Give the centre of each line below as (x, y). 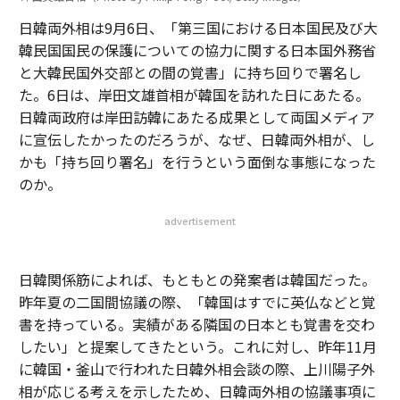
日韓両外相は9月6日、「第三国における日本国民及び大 (198, 28)
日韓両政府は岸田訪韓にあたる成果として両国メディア (196, 117)
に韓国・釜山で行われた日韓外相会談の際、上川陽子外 (196, 369)
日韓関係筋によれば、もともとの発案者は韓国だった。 (197, 279)
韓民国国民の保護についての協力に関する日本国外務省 (197, 50)
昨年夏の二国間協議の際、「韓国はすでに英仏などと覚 (197, 302)
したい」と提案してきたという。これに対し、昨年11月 (197, 346)
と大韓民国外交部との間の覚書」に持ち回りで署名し (190, 72)
